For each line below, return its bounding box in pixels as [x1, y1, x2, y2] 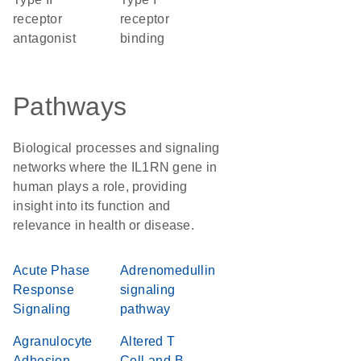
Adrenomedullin [120, 263, 216, 277]
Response [13, 283, 75, 297]
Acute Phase [13, 263, 90, 277]
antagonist [13, 31, 77, 45]
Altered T [120, 334, 176, 348]
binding [120, 31, 165, 45]
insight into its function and [13, 199, 171, 213]
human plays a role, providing [13, 180, 188, 193]
